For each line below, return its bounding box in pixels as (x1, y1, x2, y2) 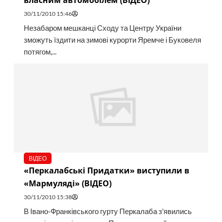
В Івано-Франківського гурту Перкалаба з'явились (23, 207, 192, 216)
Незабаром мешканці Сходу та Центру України (23, 24, 181, 33)
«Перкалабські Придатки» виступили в (23, 165, 189, 176)
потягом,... (23, 48, 56, 56)
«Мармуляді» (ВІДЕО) (23, 178, 111, 189)
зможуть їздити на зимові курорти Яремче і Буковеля (23, 36, 201, 45)
